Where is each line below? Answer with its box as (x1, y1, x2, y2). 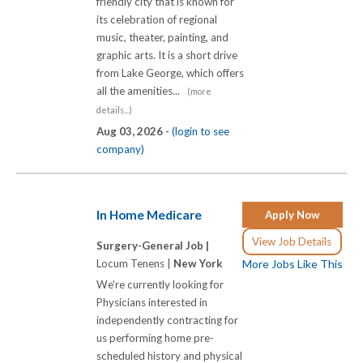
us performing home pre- (96, 331, 214, 344)
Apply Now (265, 208, 320, 222)
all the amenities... (96, 83, 187, 97)
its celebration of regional (96, 12, 217, 26)
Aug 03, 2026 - (96, 124, 172, 138)
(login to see (172, 124, 229, 138)
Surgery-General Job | (96, 238, 209, 252)
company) (96, 142, 144, 156)
